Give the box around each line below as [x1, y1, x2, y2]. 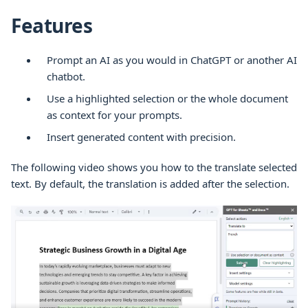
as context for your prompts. [47, 107, 182, 122]
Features [11, 12, 93, 38]
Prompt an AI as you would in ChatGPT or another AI [47, 52, 297, 67]
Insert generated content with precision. [47, 129, 236, 144]
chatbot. [47, 69, 85, 83]
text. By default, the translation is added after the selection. [11, 176, 289, 190]
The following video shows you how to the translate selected [11, 159, 297, 174]
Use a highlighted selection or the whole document [47, 91, 288, 105]
